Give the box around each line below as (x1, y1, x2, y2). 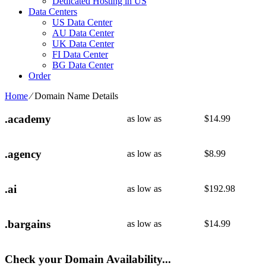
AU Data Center (52, 28, 114, 38)
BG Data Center (52, 60, 113, 70)
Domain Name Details (34, 91, 118, 101)
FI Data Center (52, 49, 108, 59)
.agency (5, 147, 42, 160)
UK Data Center (52, 39, 114, 49)
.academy (5, 112, 51, 125)
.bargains (5, 217, 50, 230)
